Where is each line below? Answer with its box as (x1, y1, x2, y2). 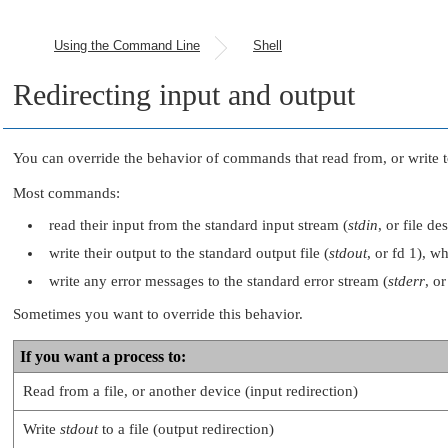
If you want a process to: (20, 347, 186, 365)
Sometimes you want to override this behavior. (13, 305, 303, 322)
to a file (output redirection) (98, 420, 274, 437)
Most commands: (13, 185, 120, 201)
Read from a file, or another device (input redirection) (23, 382, 358, 399)
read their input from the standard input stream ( (49, 217, 348, 234)
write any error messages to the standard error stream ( (49, 273, 388, 290)
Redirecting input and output (13, 78, 355, 111)
